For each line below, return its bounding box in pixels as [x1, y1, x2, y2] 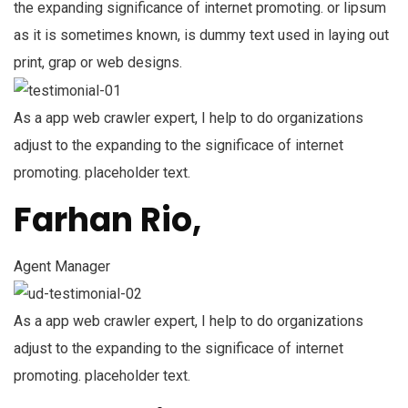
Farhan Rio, [14, 196, 201, 243]
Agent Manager [14, 257, 110, 275]
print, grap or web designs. [14, 53, 182, 71]
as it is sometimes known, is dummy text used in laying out [14, 25, 389, 44]
